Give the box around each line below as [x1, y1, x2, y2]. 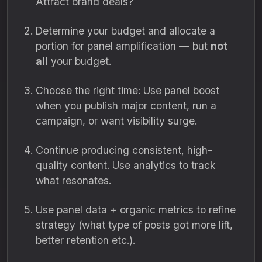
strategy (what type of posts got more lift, [36, 219, 233, 231]
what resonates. [36, 174, 111, 187]
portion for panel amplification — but [36, 40, 211, 52]
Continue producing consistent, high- [36, 144, 212, 156]
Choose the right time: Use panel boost [36, 84, 219, 96]
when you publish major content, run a [36, 99, 216, 112]
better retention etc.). [36, 234, 135, 246]
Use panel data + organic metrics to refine [36, 204, 236, 216]
